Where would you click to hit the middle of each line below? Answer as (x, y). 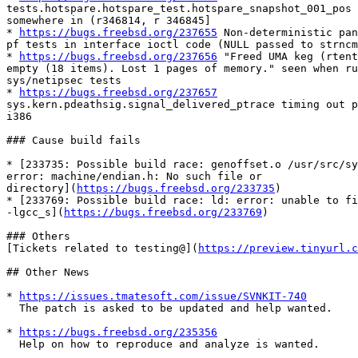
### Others (38, 237)
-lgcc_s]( (35, 213)
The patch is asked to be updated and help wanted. (13, 308)
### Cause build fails (74, 141)
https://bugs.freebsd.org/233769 (163, 213)
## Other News (48, 272)
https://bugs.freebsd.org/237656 (118, 57)
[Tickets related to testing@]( (102, 249)
